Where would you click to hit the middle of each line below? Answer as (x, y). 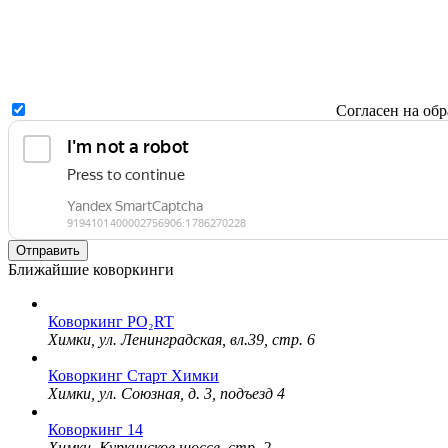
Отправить (48, 250)
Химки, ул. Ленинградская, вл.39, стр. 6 (181, 339)
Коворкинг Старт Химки (133, 375)
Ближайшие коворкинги (91, 269)
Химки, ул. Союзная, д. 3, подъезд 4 (166, 393)
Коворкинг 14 (95, 429)
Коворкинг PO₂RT (111, 321)
